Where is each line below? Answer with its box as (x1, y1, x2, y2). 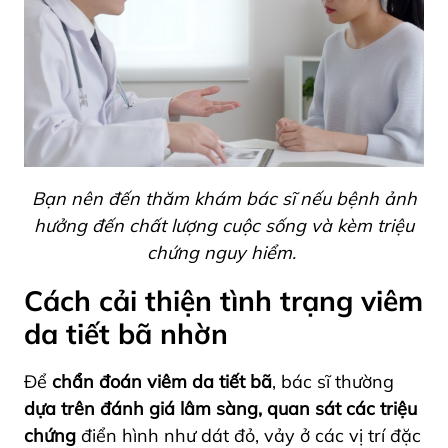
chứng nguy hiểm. (147, 240, 296, 264)
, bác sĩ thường (272, 369, 394, 393)
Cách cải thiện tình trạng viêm (24, 282, 423, 318)
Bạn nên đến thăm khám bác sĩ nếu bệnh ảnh (31, 186, 417, 210)
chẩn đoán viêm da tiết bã (47, 369, 272, 393)
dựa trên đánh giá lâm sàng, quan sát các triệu (24, 396, 417, 420)
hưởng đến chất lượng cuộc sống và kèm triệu (34, 213, 414, 237)
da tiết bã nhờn (24, 315, 228, 351)
